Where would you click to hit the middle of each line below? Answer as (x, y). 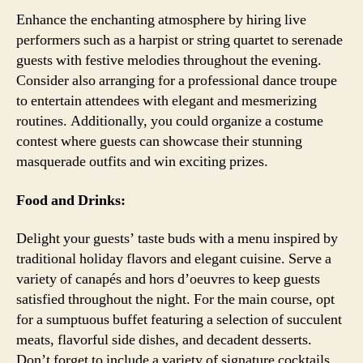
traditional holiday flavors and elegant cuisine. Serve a (174, 259)
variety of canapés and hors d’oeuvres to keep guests (168, 279)
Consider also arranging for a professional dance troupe (177, 81)
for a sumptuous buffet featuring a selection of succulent (179, 320)
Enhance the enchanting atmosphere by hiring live (161, 20)
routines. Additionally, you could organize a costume (170, 121)
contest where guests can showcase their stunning (159, 141)
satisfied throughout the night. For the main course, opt (175, 299)
